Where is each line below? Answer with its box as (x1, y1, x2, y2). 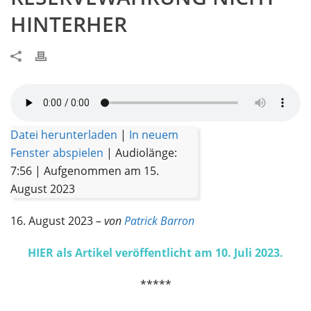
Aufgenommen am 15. (44, 163, 159, 178)
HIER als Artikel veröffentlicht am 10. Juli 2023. (28, 245, 283, 260)
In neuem (129, 127, 178, 142)
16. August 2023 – (10, 213, 104, 228)
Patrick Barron (124, 213, 194, 228)
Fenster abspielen (10, 145, 103, 160)
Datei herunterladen (10, 127, 117, 142)
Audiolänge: (115, 145, 177, 160)
